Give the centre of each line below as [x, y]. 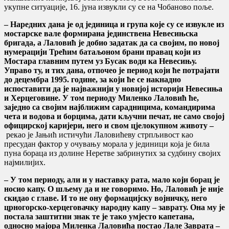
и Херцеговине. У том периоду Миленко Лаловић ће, [101, 98]
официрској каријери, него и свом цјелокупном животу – [109, 125]
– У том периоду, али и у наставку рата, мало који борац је [112, 179]
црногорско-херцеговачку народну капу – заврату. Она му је [114, 207]
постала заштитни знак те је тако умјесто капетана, [99, 216]
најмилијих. [25, 162]
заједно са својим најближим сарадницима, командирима [110, 107]
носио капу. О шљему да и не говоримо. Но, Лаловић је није [114, 189]
